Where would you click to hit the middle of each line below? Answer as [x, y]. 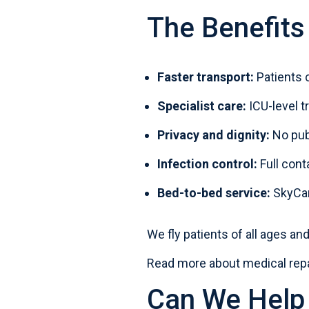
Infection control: [207, 164]
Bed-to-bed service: [213, 193]
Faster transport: [205, 77]
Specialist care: [201, 106]
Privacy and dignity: [213, 135]
